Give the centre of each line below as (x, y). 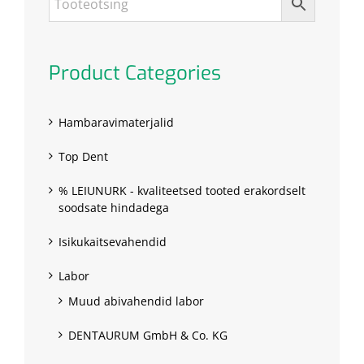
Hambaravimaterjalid (116, 123)
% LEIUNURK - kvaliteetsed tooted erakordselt (182, 191)
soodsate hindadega (114, 208)
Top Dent (83, 157)
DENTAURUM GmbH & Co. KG (148, 336)
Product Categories (135, 74)
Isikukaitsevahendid (113, 242)
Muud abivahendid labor (136, 301)
